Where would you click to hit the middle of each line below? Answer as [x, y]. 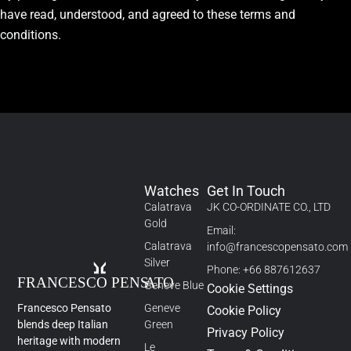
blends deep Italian [63, 325]
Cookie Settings [250, 288]
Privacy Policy [246, 332]
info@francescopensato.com [278, 246]
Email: [222, 230]
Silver [157, 263]
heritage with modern [69, 341]
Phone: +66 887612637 [264, 269]
